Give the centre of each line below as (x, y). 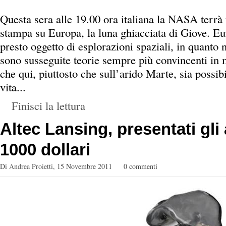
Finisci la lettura (48, 105)
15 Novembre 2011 (84, 166)
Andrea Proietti (31, 166)
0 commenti (140, 166)
